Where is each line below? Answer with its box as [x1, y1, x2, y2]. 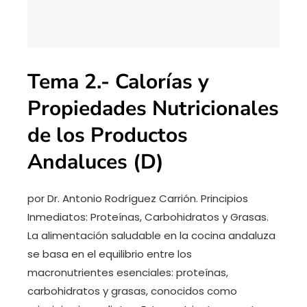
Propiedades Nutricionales [27, 94, 279, 123]
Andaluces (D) [27, 147, 164, 176]
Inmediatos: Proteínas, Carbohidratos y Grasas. [27, 209, 269, 224]
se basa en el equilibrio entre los [27, 246, 192, 261]
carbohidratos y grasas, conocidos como [27, 283, 237, 298]
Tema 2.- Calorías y [27, 67, 209, 96]
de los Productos [27, 121, 188, 149]
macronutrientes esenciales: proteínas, [27, 265, 228, 280]
